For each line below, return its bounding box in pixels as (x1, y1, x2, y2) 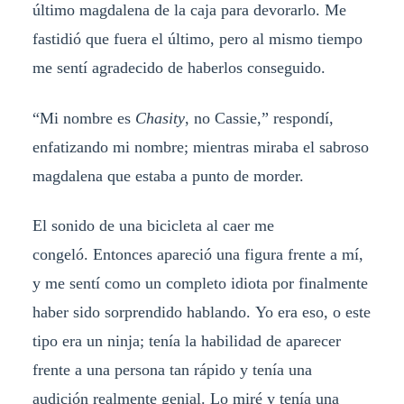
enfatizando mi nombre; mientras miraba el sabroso (32, 137, 369, 156)
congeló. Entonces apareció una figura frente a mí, (32, 245, 363, 264)
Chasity (134, 108, 185, 127)
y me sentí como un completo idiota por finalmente (32, 274, 368, 293)
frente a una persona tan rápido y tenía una (32, 361, 312, 380)
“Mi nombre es (32, 108, 135, 127)
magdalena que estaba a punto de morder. (32, 166, 304, 185)
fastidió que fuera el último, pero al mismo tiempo (32, 29, 363, 48)
